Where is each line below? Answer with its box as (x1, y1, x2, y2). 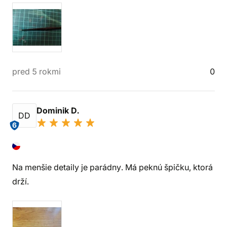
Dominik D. (36, 105, 81, 116)
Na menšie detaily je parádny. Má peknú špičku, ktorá (12, 162, 213, 172)
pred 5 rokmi (12, 66, 61, 77)
